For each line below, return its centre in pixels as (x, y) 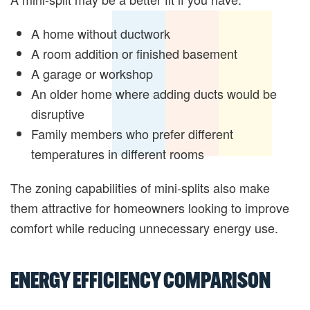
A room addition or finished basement (134, 53)
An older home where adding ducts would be (154, 93)
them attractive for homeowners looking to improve (150, 208)
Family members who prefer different (132, 134)
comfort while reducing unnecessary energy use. (144, 228)
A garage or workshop (92, 73)
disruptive (58, 113)
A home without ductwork (101, 33)
